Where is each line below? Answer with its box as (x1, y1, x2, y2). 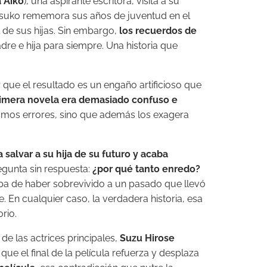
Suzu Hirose (120, 232, 175, 244)
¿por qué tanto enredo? (92, 163, 200, 175)
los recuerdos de (119, 25, 197, 37)
